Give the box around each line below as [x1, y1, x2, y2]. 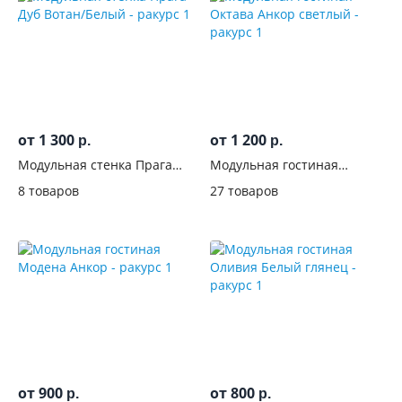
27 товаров [210, 182, 278, 199]
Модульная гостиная [210, 156, 338, 173]
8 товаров [18, 182, 79, 199]
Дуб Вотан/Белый [18, 172, 126, 189]
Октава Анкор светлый [210, 172, 351, 189]
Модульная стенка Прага [18, 156, 172, 173]
